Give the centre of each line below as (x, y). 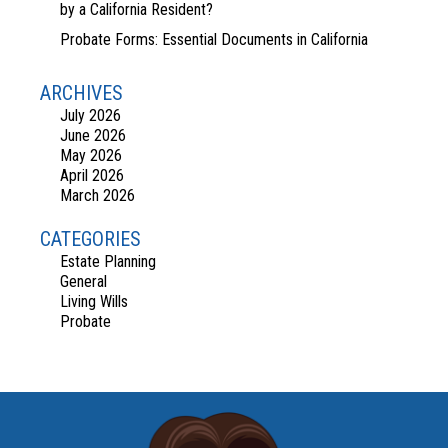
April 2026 (92, 176)
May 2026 (91, 156)
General (83, 282)
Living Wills (94, 302)
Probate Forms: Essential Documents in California (214, 40)
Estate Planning (108, 262)
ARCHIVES (81, 93)
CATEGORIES (90, 239)
